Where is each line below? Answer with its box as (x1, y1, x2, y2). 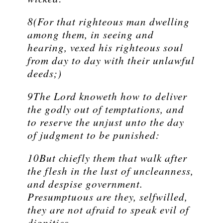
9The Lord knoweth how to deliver (27, 89, 187, 104)
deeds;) (27, 66, 62, 81)
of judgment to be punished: (27, 128, 160, 142)
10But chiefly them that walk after (27, 151, 187, 165)
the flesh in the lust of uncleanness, (27, 164, 194, 178)
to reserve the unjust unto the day (27, 115, 184, 129)
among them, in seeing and (27, 27, 154, 42)
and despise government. (27, 177, 143, 191)
